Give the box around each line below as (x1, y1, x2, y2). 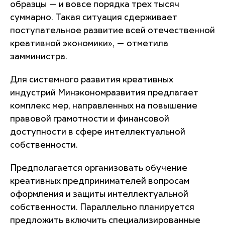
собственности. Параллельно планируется (10, 203, 194, 212)
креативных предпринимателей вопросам (10, 177, 189, 186)
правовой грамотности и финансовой (10, 115, 169, 124)
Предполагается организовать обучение (10, 164, 187, 173)
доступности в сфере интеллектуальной (10, 128, 185, 137)
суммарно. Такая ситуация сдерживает (10, 13, 177, 22)
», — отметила (108, 39, 168, 48)
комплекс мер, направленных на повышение (10, 101, 197, 110)
